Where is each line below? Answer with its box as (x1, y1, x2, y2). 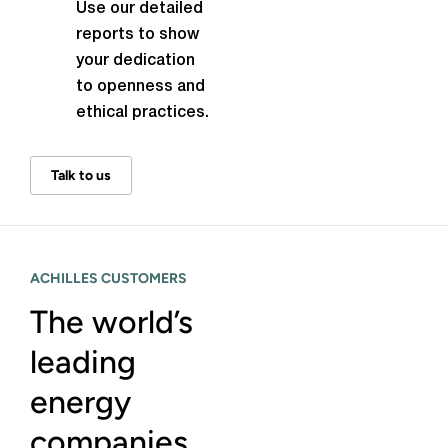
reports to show (76, 28, 199, 42)
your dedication (76, 54, 195, 68)
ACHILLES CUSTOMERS (30, 270, 187, 287)
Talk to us (51, 167, 111, 184)
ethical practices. (76, 106, 209, 120)
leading (30, 343, 136, 381)
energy (30, 383, 131, 421)
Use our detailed (76, 2, 203, 16)
